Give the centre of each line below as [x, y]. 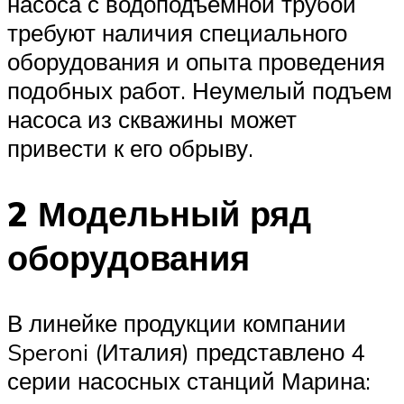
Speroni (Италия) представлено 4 [186, 351]
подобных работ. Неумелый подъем [200, 90]
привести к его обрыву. [130, 147]
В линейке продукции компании [177, 322]
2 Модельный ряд [159, 213]
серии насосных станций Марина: [189, 380]
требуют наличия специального [177, 32]
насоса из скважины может [152, 119]
